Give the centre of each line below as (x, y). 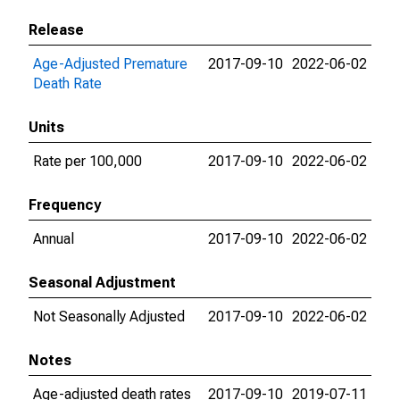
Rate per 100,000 (87, 161)
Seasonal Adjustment (102, 283)
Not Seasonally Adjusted (109, 317)
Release (56, 30)
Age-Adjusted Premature (110, 64)
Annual (54, 239)
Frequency (65, 205)
